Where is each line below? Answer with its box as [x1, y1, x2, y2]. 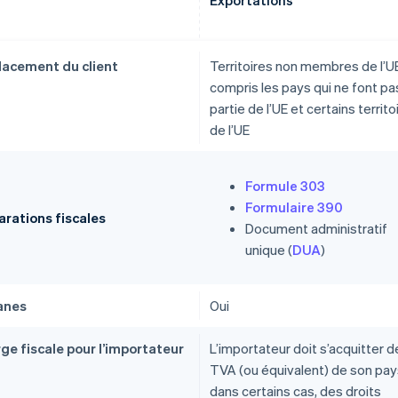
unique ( [245, 241, 292, 259]
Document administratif [245, 219, 387, 238]
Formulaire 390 [245, 198, 343, 217]
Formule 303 [245, 177, 325, 195]
